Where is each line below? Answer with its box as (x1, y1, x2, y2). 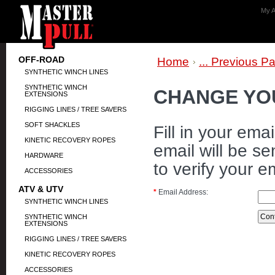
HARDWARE (25, 152, 63, 159)
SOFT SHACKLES (25, 121, 80, 128)
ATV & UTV (18, 184, 63, 194)
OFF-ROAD (18, 55, 64, 64)
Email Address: (157, 188, 208, 196)
